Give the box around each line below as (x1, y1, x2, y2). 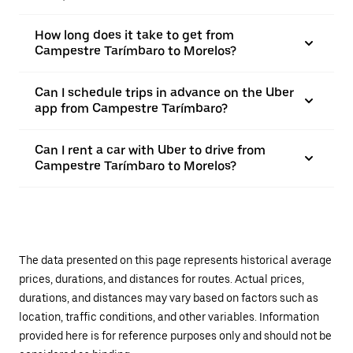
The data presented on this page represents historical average (19, 254, 332, 266)
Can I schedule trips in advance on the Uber (35, 85, 294, 100)
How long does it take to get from (35, 28, 234, 43)
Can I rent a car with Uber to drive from (35, 143, 266, 158)
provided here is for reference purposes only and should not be (19, 329, 332, 342)
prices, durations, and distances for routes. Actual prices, (19, 273, 304, 285)
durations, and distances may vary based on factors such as (19, 292, 318, 304)
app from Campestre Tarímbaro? (35, 101, 228, 116)
